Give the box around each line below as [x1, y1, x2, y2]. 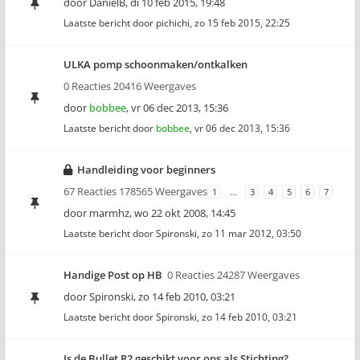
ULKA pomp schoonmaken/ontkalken [63, 57, 247, 72]
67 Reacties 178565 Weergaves [63, 184, 207, 198]
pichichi [156, 16, 190, 30]
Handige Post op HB [63, 268, 162, 282]
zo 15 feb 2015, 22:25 [194, 16, 290, 30]
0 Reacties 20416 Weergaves [63, 79, 196, 93]
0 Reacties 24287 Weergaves [167, 268, 300, 282]
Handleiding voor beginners [77, 162, 215, 177]
